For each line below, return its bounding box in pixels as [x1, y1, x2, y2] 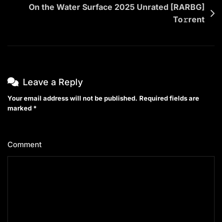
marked [7, 104, 33, 112]
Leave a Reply [23, 76, 83, 87]
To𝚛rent [173, 14, 205, 24]
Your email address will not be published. [7, 94, 137, 102]
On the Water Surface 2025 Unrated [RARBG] [29, 1, 205, 12]
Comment [7, 139, 44, 149]
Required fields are [139, 94, 199, 102]
